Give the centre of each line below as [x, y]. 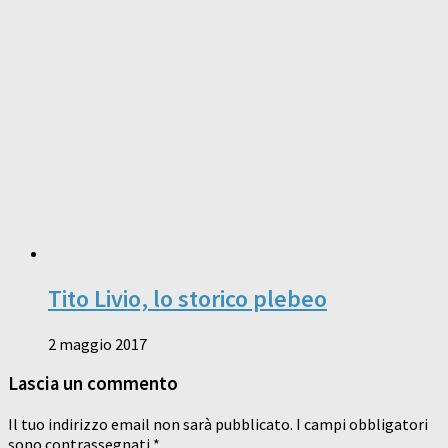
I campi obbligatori [360, 424]
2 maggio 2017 [97, 343]
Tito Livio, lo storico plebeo [187, 298]
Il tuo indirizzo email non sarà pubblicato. [150, 424]
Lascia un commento [93, 384]
